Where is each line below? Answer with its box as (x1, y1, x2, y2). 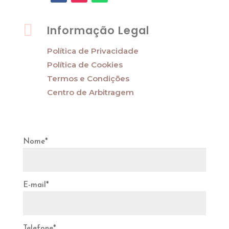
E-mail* (22, 181, 49, 189)
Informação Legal (47, 23, 149, 38)
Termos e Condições (47, 74, 129, 83)
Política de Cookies (47, 60, 123, 70)
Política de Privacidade (47, 46, 139, 56)
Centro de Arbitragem (47, 87, 134, 97)
